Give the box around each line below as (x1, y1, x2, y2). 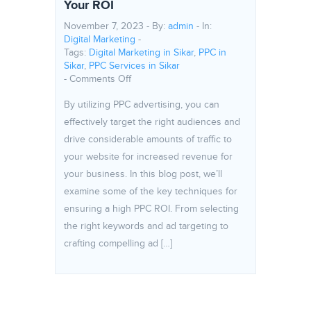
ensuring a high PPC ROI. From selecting (64, 203, 239, 215)
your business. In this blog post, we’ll (64, 169, 222, 180)
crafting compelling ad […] (64, 238, 172, 249)
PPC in (199, 47, 226, 58)
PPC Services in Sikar (89, 60, 180, 72)
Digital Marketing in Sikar (89, 47, 194, 58)
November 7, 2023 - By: (64, 21, 168, 32)
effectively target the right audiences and (64, 117, 240, 128)
